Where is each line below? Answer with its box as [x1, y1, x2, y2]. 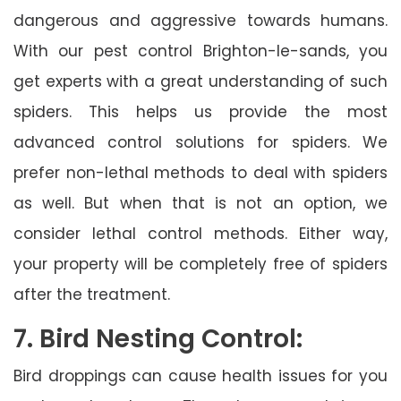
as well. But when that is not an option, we [13, 192, 388, 214]
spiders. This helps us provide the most [13, 100, 388, 123]
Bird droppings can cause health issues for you [13, 364, 388, 387]
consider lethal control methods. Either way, [13, 222, 388, 244]
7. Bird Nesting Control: [13, 320, 303, 356]
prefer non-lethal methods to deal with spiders [13, 161, 388, 183]
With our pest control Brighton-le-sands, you [13, 39, 388, 62]
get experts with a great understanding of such [13, 70, 388, 92]
